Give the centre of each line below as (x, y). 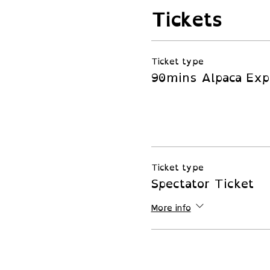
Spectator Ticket (202, 183)
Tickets (186, 19)
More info (171, 208)
